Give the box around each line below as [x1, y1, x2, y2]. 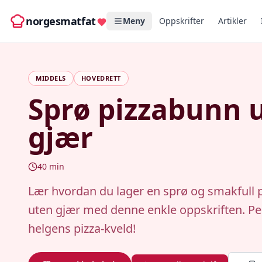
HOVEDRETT [81, 74, 121, 82]
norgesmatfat [26, 14, 96, 28]
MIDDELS [36, 74, 66, 82]
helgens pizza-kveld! [28, 220, 136, 236]
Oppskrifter [158, 15, 204, 26]
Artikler [218, 15, 247, 26]
